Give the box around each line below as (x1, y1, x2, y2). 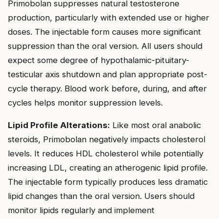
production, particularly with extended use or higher (8, 12, 209, 22)
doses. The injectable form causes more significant (8, 26, 201, 37)
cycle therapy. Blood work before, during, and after (8, 83, 207, 93)
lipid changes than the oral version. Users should (8, 191, 195, 201)
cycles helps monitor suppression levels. (8, 97, 163, 108)
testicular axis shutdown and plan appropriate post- (8, 69, 207, 79)
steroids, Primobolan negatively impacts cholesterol (8, 134, 205, 144)
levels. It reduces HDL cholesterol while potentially (8, 148, 203, 158)
